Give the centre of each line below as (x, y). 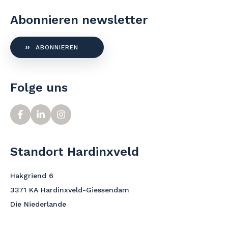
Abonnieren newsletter (79, 20)
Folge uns (39, 87)
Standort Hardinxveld (75, 151)
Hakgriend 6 (32, 175)
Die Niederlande (38, 204)
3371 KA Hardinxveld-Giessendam (70, 190)
